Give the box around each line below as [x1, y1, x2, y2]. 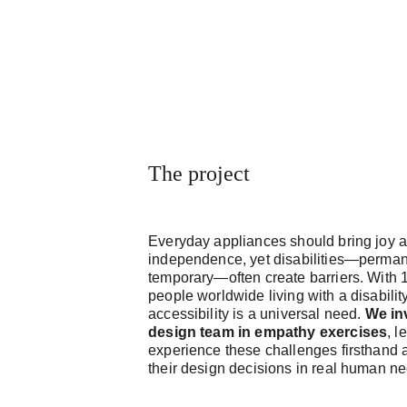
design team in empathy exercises [148, 324, 388, 340]
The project [148, 162, 251, 185]
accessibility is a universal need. [148, 306, 365, 322]
